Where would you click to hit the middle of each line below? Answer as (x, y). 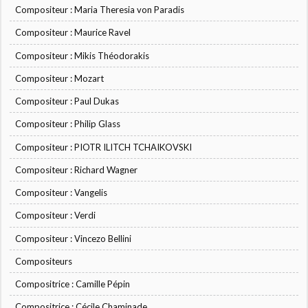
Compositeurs (44, 261)
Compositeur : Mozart (60, 78)
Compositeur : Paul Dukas (67, 101)
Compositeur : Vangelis (62, 193)
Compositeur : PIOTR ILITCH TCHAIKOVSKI (104, 147)
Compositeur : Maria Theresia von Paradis (100, 10)
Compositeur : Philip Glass (68, 124)
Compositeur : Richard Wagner (77, 169)
